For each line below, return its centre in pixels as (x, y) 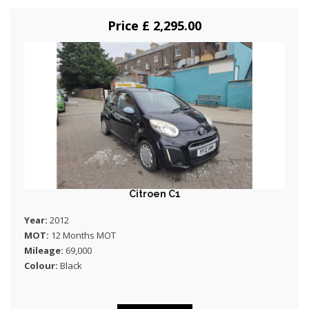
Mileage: (44, 250)
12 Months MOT (82, 235)
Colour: (41, 265)
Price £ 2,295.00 (154, 26)
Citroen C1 (154, 193)
